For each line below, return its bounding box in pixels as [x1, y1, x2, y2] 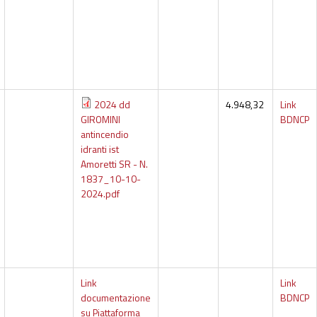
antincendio [80, 127, 129, 142]
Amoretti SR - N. [80, 156, 148, 172]
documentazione [80, 290, 151, 306]
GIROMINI [80, 112, 120, 127]
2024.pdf [80, 186, 120, 202]
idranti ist [80, 142, 119, 157]
